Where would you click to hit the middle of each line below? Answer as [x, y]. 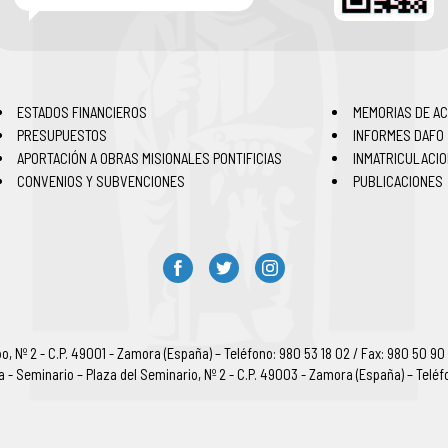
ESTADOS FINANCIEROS [82, 112]
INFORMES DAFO [399, 135]
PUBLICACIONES [398, 181]
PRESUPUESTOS [62, 135]
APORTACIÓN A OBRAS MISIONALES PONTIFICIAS [150, 158]
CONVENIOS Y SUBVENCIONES [101, 181]
